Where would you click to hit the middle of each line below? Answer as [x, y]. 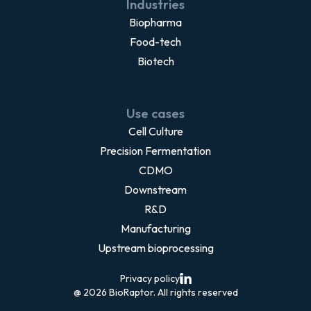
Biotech [155, 61]
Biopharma [155, 23]
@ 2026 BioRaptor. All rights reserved [155, 293]
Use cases [155, 114]
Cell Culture [155, 132]
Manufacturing [155, 229]
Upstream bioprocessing [155, 248]
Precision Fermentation [155, 151]
